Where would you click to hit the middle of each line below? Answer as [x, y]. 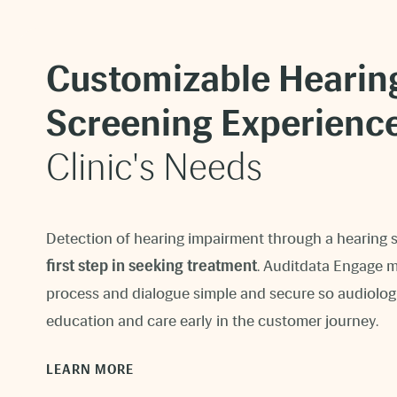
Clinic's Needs [154, 167]
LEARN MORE [90, 369]
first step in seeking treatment [152, 265]
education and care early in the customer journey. [212, 320]
